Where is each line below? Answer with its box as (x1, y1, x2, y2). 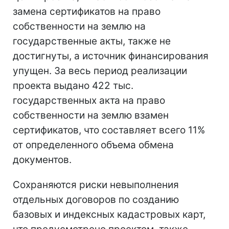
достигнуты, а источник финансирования (13, 50, 209, 62)
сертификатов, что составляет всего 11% (13, 124, 205, 136)
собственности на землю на (13, 20, 146, 32)
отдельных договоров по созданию (13, 193, 179, 205)
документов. (13, 153, 72, 166)
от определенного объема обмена (13, 139, 174, 151)
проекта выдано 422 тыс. (13, 79, 133, 91)
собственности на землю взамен (13, 109, 169, 121)
